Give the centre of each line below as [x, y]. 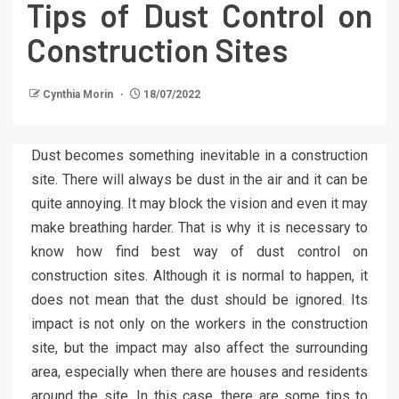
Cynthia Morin [79, 95]
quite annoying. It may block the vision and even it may [199, 204]
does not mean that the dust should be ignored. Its [199, 300]
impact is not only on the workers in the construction [199, 324]
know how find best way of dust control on [199, 252]
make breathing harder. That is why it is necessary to [199, 228]
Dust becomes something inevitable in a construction [199, 156]
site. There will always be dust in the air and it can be [199, 180]
